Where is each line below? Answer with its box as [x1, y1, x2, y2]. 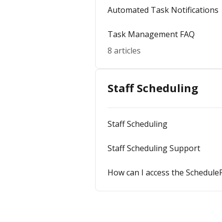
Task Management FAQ [108, 29, 195, 40]
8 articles [108, 45, 141, 56]
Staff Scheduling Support [108, 143, 200, 154]
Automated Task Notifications [108, 4, 219, 15]
